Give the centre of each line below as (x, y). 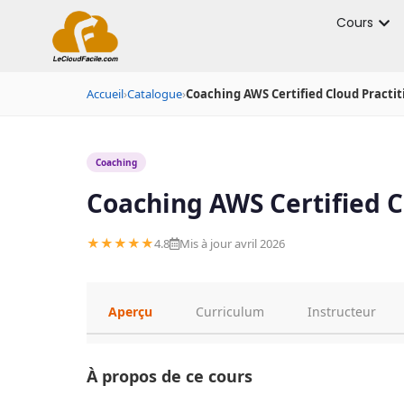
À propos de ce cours (170, 376)
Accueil (105, 94)
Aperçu (130, 312)
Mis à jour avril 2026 (232, 244)
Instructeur (342, 312)
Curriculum (230, 312)
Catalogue (155, 94)
